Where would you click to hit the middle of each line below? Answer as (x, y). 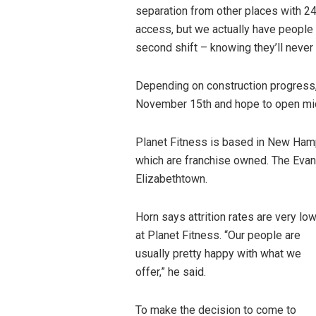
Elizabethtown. (171, 179)
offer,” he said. (171, 272)
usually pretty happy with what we (218, 254)
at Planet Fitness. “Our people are (218, 235)
